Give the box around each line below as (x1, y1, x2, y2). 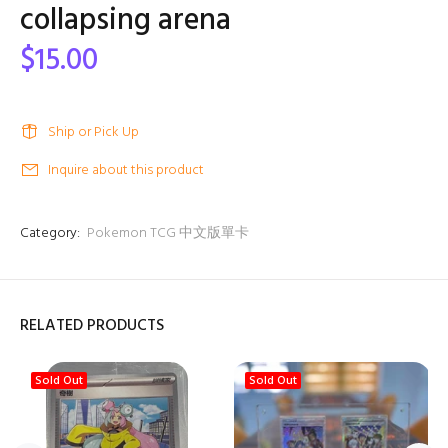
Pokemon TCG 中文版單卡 (87, 222, 249, 245)
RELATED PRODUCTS (20, 313, 164, 339)
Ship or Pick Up (48, 121, 139, 144)
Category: (20, 222, 80, 245)
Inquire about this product (48, 159, 204, 182)
